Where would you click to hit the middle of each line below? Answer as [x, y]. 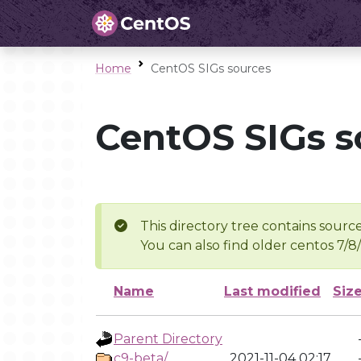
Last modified [272, 291]
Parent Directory [168, 339]
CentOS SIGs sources [211, 68]
